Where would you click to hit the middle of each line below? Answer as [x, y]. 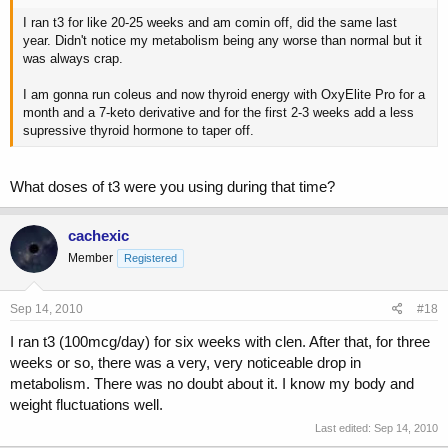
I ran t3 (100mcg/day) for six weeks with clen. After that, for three [220, 342]
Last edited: [344, 427]
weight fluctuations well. [86, 405]
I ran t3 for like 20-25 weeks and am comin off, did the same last [210, 23]
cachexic [98, 235]
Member [90, 257]
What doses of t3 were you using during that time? [172, 186]
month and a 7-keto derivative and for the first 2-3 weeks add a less [218, 113]
